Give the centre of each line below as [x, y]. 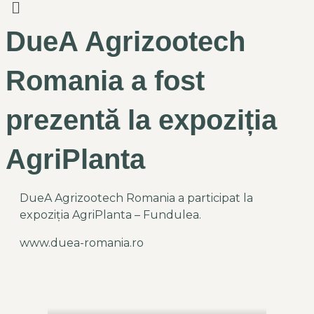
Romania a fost [105, 81]
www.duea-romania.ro [82, 243]
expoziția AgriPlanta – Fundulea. [110, 215]
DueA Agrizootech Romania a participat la [136, 198]
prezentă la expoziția [141, 120]
